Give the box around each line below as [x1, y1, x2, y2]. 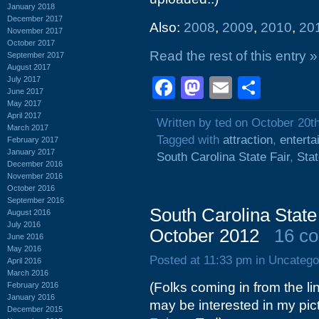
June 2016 [7, 231, 43, 241]
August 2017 [7, 62, 51, 71]
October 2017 [7, 38, 55, 47]
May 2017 [7, 98, 41, 108]
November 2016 [7, 171, 63, 180]
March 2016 [7, 268, 48, 277]
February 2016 [7, 280, 58, 289]
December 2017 [7, 14, 63, 23]
